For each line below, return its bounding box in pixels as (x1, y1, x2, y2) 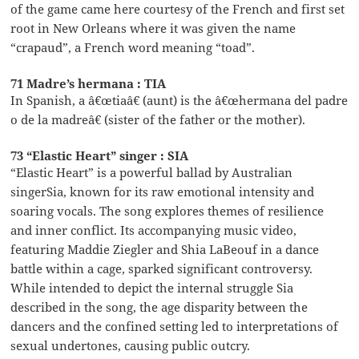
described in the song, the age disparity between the (10, 298, 309, 315)
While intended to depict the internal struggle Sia (10, 279, 294, 296)
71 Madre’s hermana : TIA (10, 75, 167, 91)
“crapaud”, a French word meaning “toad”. (10, 38, 256, 55)
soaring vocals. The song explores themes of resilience (10, 202, 325, 219)
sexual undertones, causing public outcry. (10, 337, 251, 353)
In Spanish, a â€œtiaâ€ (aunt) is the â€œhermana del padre (10, 91, 349, 108)
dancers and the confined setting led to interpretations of (10, 317, 339, 334)
